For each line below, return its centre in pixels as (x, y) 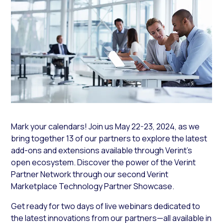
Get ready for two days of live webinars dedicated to (106, 206)
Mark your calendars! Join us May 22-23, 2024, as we (106, 126)
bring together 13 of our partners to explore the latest (109, 138)
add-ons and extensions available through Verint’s (102, 150)
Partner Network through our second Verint (90, 174)
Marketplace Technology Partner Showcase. (93, 186)
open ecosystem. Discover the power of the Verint (104, 162)
